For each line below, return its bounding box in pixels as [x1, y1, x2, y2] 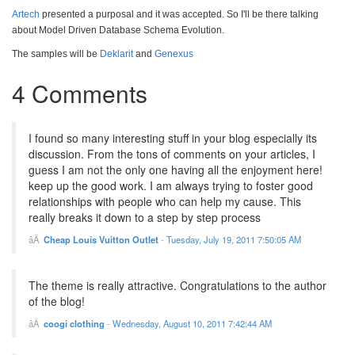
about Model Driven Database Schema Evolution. [12, 25, 224, 36]
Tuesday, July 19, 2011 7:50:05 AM [166, 233, 301, 246]
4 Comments [12, 76, 147, 111]
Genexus [155, 48, 193, 60]
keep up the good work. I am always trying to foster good [29, 177, 313, 194]
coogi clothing [44, 317, 105, 330]
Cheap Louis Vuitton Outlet [44, 233, 158, 246]
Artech [12, 9, 40, 21]
